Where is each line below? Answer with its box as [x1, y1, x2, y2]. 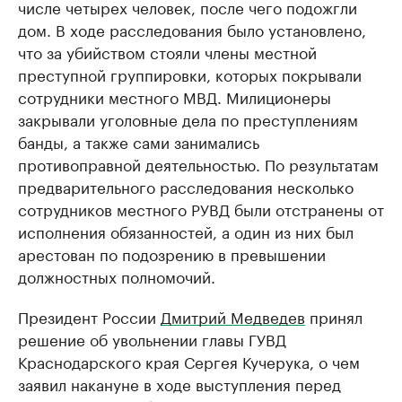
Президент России [18, 304, 161, 328]
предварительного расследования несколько [18, 174, 354, 198]
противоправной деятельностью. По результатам [18, 152, 379, 176]
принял [305, 304, 363, 328]
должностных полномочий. [18, 264, 215, 288]
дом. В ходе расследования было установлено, [18, 17, 366, 41]
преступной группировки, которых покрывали [18, 62, 362, 86]
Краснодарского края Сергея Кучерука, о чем [18, 349, 360, 373]
